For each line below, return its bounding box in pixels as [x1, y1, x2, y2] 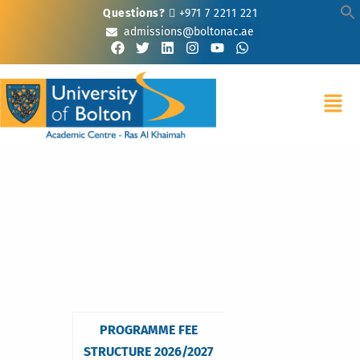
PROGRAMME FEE [99, 321, 198, 337]
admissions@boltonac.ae [124, 25, 255, 39]
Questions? [103, 6, 165, 20]
